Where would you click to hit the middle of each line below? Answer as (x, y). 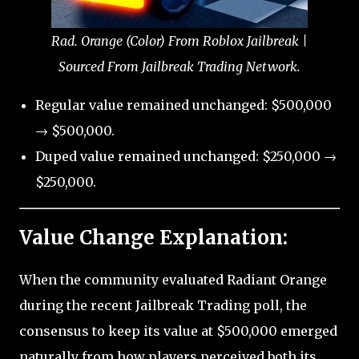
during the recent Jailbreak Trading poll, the (163, 305)
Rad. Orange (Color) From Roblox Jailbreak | (179, 41)
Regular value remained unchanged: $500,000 (184, 105)
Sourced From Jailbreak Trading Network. (179, 67)
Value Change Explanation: (153, 237)
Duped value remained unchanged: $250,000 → (186, 157)
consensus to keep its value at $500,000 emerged (178, 331)
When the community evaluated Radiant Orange (173, 279)
